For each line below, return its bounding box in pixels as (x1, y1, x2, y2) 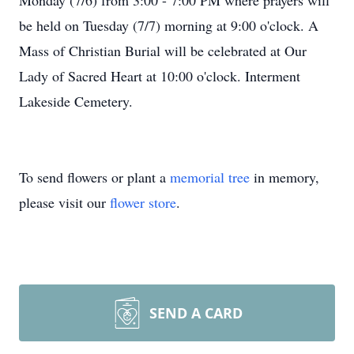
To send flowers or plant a (19, 168, 170, 186)
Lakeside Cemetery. (19, 92, 133, 111)
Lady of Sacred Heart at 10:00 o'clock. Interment (19, 66, 300, 85)
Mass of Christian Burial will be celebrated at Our (19, 41, 307, 60)
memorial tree (170, 168, 250, 186)
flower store (110, 193, 176, 212)
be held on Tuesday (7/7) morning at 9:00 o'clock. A (19, 16, 318, 35)
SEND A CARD (149, 303, 243, 322)
